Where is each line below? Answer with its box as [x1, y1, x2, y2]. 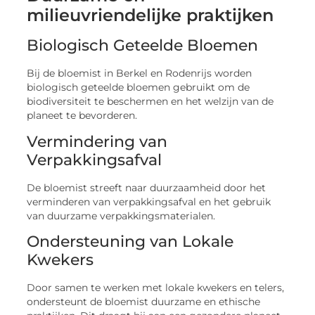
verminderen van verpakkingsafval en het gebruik [27, 195, 271, 207]
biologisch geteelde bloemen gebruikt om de [27, 82, 250, 94]
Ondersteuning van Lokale [27, 231, 234, 251]
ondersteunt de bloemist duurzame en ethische [27, 295, 261, 307]
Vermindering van [27, 131, 168, 151]
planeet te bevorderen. [27, 110, 138, 122]
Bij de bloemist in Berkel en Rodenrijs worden [27, 67, 252, 79]
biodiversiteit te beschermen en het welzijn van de [27, 96, 274, 108]
